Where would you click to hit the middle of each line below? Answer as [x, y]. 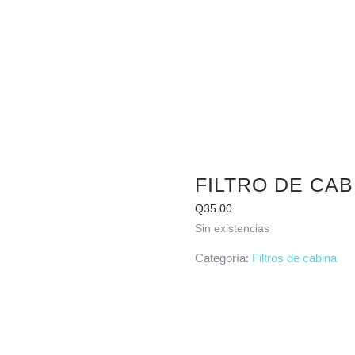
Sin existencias [232, 228]
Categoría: [223, 258]
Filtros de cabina [294, 258]
